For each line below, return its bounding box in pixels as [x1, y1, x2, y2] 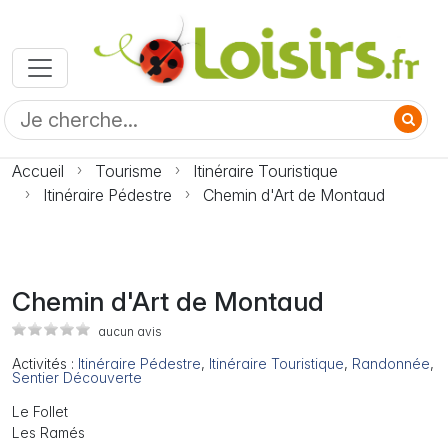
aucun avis [98, 324, 162, 340]
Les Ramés [12, 424, 85, 442]
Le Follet [12, 403, 68, 421]
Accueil [12, 161, 64, 182]
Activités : [12, 355, 78, 373]
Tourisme [95, 161, 162, 182]
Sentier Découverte [12, 369, 142, 387]
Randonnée [352, 355, 430, 373]
